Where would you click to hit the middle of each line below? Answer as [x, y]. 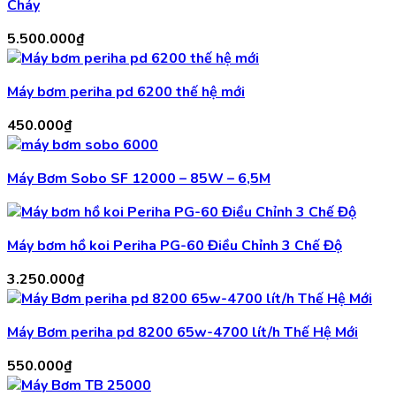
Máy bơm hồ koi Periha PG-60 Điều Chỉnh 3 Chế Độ [175, 246]
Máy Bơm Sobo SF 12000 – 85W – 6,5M [139, 179]
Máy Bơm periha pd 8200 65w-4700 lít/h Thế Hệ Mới [183, 333]
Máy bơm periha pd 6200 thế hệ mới [126, 92]
